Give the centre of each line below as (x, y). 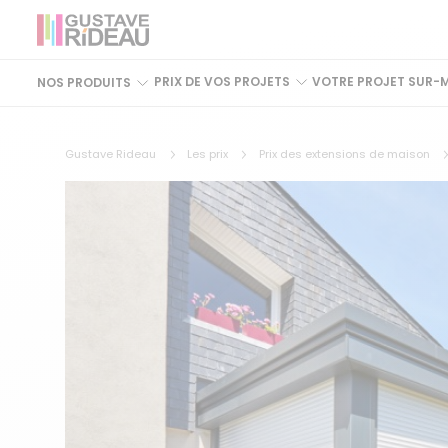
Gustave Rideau (111, 153)
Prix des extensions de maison (344, 153)
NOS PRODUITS (84, 83)
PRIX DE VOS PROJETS (221, 81)
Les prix (208, 153)
